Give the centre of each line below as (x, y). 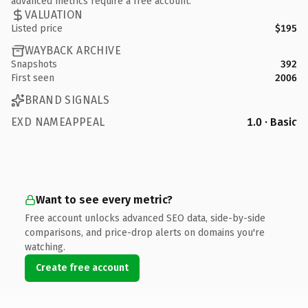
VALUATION (54, 15)
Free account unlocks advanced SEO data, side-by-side (145, 218)
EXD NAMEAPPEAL (58, 122)
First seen (33, 78)
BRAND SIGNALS (67, 100)
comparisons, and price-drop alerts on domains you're (145, 232)
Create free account (82, 267)
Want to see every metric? (104, 199)
